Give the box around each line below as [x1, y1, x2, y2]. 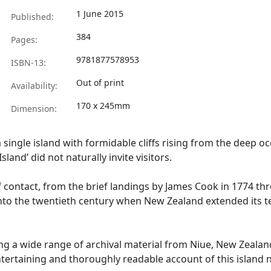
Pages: [8, 34, 38, 45]
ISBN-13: [8, 57, 46, 68]
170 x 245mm [76, 100, 130, 111]
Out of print [76, 77, 124, 88]
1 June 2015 [76, 8, 123, 19]
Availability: [8, 80, 57, 91]
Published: [8, 11, 54, 22]
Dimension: [8, 103, 57, 114]
